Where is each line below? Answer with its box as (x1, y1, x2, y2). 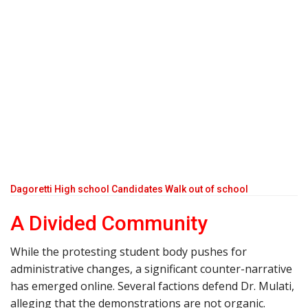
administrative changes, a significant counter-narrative (10, 261, 292, 276)
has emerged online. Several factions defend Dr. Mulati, (10, 278, 294, 294)
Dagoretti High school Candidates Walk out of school (10, 183, 248, 195)
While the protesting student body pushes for (10, 243, 247, 259)
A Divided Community (10, 210, 208, 235)
